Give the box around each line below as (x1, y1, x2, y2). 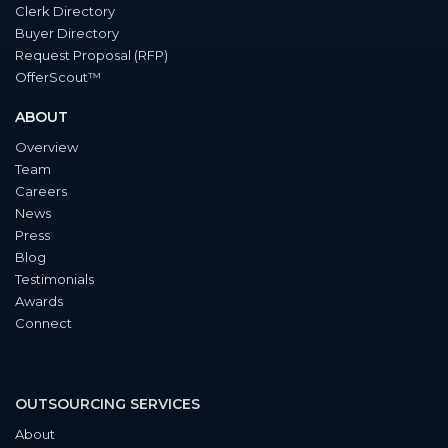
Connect (15, 315, 72, 332)
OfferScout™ (15, 69, 101, 86)
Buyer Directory (15, 25, 119, 42)
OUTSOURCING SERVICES (15, 394, 200, 413)
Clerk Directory (15, 3, 115, 20)
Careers (15, 183, 67, 200)
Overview (15, 139, 78, 156)
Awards (15, 293, 63, 310)
